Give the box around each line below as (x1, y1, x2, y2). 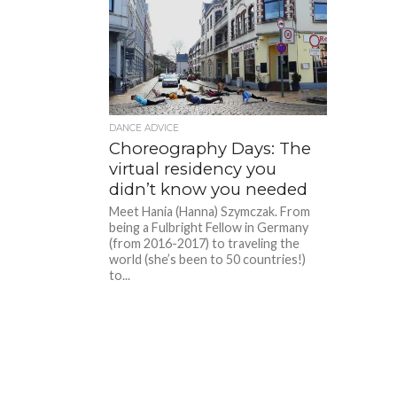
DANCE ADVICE (109, 121, 180, 134)
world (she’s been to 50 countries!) (109, 251, 307, 267)
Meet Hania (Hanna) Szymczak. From (109, 203, 311, 219)
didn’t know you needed (109, 178, 308, 199)
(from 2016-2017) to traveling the (109, 235, 300, 251)
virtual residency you (109, 158, 277, 179)
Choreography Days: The (109, 137, 312, 159)
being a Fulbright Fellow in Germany (109, 219, 309, 235)
